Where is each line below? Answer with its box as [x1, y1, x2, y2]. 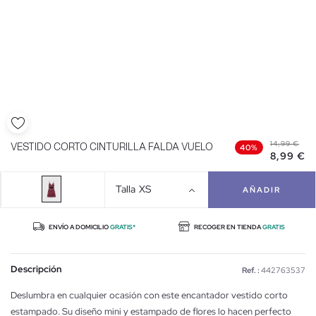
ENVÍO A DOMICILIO [47, 223, 110, 232]
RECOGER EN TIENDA [193, 223, 262, 232]
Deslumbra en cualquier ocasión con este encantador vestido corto [11, 289, 288, 302]
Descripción [11, 263, 62, 276]
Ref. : [242, 265, 260, 276]
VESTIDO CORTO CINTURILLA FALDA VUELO [11, 142, 213, 153]
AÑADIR [243, 185, 281, 195]
